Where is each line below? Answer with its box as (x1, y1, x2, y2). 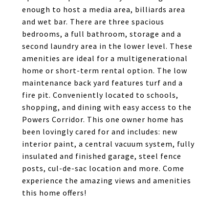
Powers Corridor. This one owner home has (22, 114, 184, 124)
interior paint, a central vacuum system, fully (22, 139, 195, 149)
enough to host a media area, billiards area (22, 4, 185, 14)
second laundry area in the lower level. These (22, 41, 193, 51)
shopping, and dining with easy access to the (22, 102, 192, 112)
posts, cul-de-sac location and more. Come (22, 163, 184, 173)
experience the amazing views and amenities (22, 175, 191, 185)
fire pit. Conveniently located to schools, (22, 90, 178, 100)
